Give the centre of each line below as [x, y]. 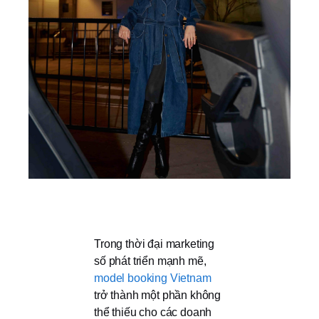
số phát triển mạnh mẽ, [150, 261]
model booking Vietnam [153, 278]
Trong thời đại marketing [155, 244]
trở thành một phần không [158, 295]
